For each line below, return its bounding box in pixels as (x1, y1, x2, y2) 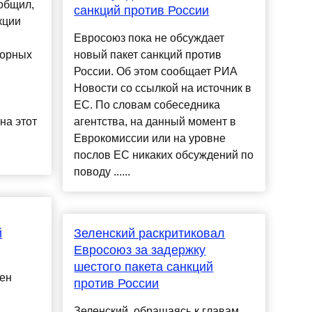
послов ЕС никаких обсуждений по (74, 149, 254, 162)
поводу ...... (74, 166, 131, 178)
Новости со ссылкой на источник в (74, 82, 252, 95)
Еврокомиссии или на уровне (74, 132, 226, 145)
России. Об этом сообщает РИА (74, 65, 238, 78)
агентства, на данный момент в (74, 116, 237, 128)
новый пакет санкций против (74, 49, 222, 61)
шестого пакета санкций (74, 260, 214, 274)
